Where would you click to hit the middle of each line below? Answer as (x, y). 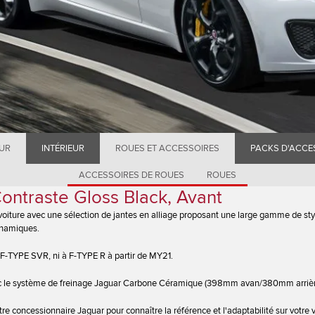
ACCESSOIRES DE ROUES (131, 175)
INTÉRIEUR (63, 148)
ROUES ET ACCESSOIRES (167, 148)
